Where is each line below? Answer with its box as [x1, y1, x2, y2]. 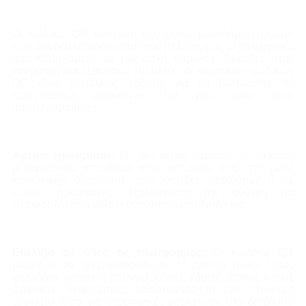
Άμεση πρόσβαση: [12, 150, 114, 162]
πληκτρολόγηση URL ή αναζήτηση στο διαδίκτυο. [12, 199, 249, 211]
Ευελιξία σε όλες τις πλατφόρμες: [12, 247, 213, 259]
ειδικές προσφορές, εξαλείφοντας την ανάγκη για [12, 186, 294, 199]
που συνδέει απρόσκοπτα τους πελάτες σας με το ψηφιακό [12, 40, 294, 53]
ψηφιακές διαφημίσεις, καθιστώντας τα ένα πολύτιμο [12, 283, 294, 296]
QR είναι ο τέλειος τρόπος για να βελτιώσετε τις [12, 77, 294, 89]
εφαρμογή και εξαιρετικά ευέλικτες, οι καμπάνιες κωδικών [12, 65, 294, 77]
